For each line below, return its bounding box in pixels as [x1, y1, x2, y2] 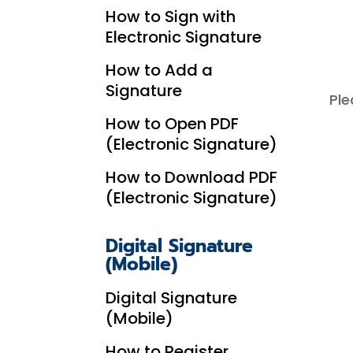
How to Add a [106, 58, 214, 81]
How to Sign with [106, 5, 236, 28]
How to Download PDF [106, 165, 278, 188]
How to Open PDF [106, 112, 240, 135]
